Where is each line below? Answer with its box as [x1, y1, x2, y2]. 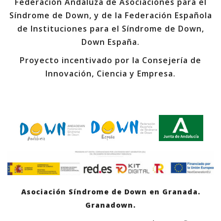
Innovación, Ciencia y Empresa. [45, 68, 176, 79]
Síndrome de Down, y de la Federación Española [9, 10, 212, 21]
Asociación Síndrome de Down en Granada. [21, 186, 200, 196]
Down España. [81, 37, 140, 47]
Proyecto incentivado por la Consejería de [20, 55, 201, 66]
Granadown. [85, 200, 136, 210]
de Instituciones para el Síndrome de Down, [17, 23, 204, 34]
